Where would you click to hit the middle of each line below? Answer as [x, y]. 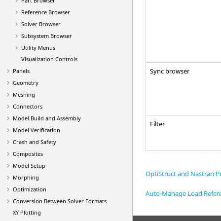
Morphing [26, 177]
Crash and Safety [35, 142]
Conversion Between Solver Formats [60, 201]
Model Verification [37, 130]
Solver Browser [41, 24]
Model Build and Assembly [47, 118]
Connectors [28, 106]
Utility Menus [38, 48]
